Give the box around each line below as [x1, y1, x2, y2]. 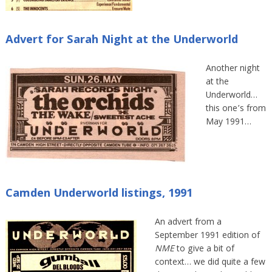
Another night [205, 62, 260, 77]
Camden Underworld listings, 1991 [5, 184, 192, 204]
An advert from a [154, 215, 222, 230]
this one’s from [205, 102, 266, 117]
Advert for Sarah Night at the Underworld [5, 31, 238, 51]
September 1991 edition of [154, 228, 260, 243]
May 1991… [205, 115, 251, 131]
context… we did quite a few [154, 255, 265, 270]
